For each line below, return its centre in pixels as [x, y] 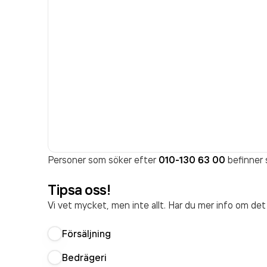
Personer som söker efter [103, 160]
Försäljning [86, 234]
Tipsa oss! [79, 190]
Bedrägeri [84, 257]
